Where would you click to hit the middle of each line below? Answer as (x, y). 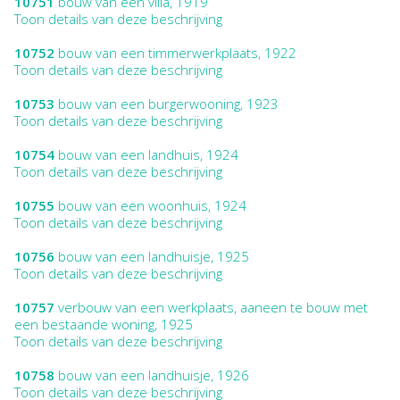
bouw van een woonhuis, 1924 (150, 205)
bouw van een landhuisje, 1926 (152, 375)
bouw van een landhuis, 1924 (146, 154)
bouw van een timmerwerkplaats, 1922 (175, 52)
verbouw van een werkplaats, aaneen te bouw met (211, 307)
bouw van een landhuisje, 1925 (152, 256)
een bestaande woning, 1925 (104, 324)
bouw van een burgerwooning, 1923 (167, 103)
